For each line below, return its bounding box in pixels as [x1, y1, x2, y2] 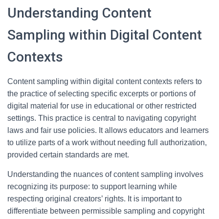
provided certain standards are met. [7, 151, 129, 159]
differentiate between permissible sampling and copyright [7, 207, 204, 215]
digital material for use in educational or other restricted [7, 102, 197, 110]
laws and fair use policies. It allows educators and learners [7, 126, 209, 134]
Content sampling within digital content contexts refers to [7, 77, 202, 86]
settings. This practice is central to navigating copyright [7, 114, 196, 122]
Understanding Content [7, 5, 152, 21]
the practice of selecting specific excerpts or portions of [7, 89, 196, 98]
